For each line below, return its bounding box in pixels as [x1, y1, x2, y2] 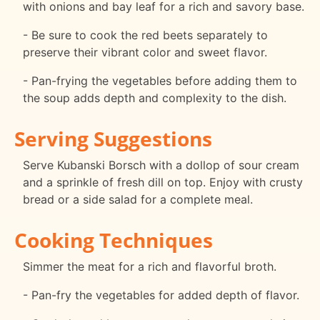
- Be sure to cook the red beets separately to [23, 28, 268, 43]
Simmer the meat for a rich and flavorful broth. [23, 259, 276, 274]
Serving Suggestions [14, 124, 212, 152]
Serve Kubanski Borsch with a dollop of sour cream [23, 157, 299, 172]
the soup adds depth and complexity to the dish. [23, 91, 286, 106]
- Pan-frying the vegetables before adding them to [23, 74, 297, 89]
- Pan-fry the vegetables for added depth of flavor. [23, 287, 299, 302]
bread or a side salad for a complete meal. [23, 191, 253, 206]
